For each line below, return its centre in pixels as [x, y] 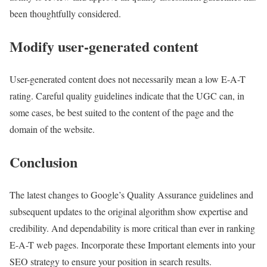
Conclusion [44, 162]
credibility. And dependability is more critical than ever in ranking [132, 228]
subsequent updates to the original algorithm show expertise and [129, 211]
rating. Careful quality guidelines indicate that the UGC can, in [127, 95]
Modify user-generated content [104, 46]
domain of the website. [52, 129]
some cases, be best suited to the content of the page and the [122, 112]
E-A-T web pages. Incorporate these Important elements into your [132, 244]
